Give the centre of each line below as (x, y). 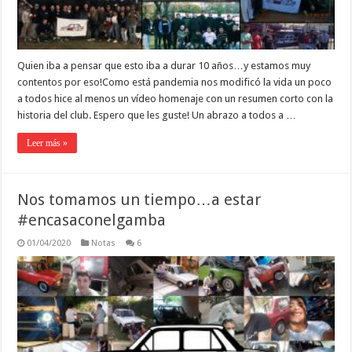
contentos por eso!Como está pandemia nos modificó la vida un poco (175, 82)
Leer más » (48, 143)
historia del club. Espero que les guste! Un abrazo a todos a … (157, 115)
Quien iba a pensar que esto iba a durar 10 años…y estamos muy (164, 65)
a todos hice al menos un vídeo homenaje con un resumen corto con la (176, 98)
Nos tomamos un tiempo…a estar (139, 199)
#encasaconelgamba (92, 220)
